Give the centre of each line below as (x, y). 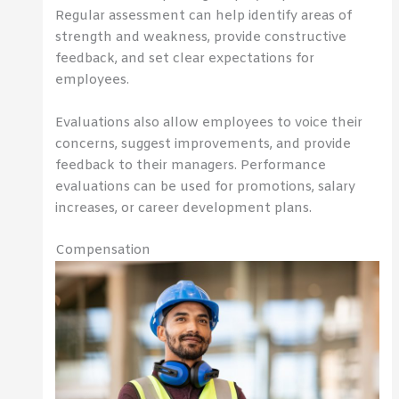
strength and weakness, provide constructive (201, 38)
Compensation (103, 250)
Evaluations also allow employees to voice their (209, 122)
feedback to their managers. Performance (191, 165)
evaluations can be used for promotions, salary (206, 187)
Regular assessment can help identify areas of (204, 16)
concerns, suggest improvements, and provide (204, 144)
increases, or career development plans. (184, 208)
